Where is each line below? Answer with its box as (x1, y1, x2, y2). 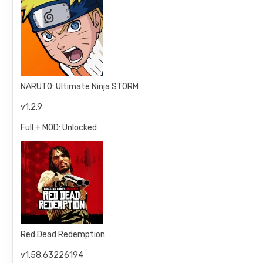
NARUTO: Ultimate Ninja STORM (21, 82, 139, 92)
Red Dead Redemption (21, 230, 106, 240)
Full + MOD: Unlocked (21, 123, 97, 133)
